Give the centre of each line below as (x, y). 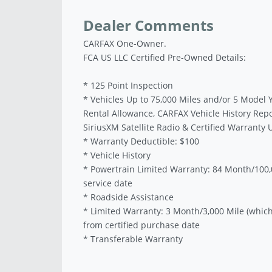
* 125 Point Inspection (128, 86)
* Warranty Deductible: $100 (141, 141)
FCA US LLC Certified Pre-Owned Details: (165, 58)
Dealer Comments (148, 25)
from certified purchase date (141, 225)
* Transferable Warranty (133, 239)
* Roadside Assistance (128, 197)
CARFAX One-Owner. (125, 44)
